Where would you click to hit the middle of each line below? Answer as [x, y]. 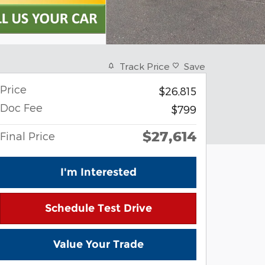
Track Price [145, 66]
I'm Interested [98, 172]
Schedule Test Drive [98, 208]
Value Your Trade [98, 244]
